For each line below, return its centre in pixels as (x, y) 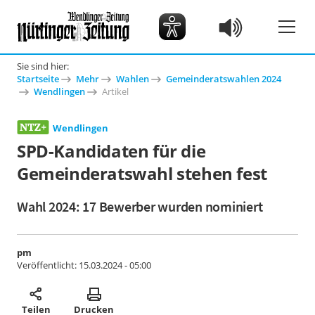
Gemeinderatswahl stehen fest (142, 173)
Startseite (38, 79)
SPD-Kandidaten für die (111, 151)
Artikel (115, 91)
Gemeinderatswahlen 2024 (224, 79)
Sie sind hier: (43, 66)
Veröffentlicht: (48, 265)
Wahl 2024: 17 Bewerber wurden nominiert (140, 206)
